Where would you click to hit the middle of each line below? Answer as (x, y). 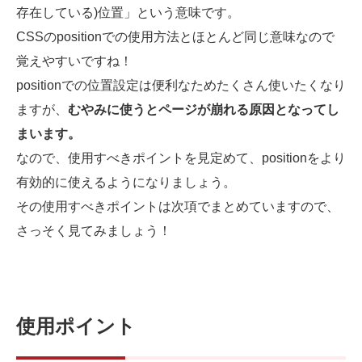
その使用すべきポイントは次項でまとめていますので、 (178, 207)
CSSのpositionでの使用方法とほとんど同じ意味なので (175, 37)
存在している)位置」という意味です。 (128, 13)
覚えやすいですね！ (74, 61)
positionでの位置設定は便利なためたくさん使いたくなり (181, 86)
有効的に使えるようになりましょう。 (126, 183)
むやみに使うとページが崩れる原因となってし (204, 110)
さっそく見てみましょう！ (94, 231)
